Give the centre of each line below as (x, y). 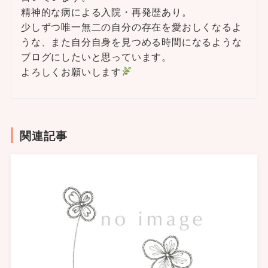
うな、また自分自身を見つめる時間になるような (131, 41)
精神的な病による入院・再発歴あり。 (106, 11)
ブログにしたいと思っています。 (96, 56)
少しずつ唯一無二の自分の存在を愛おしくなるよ (131, 26)
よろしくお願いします (71, 71)
